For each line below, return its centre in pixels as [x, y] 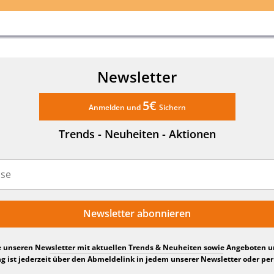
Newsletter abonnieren [137, 213]
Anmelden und [115, 107]
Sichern [172, 107]
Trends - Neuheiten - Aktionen [137, 134]
